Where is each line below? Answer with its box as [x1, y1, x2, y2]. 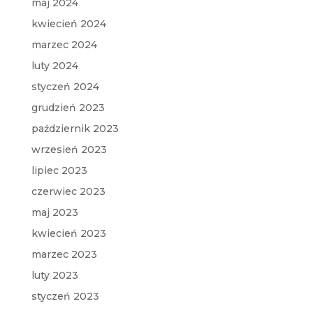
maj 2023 [31, 205, 78, 219]
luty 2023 [31, 268, 78, 282]
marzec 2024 [31, 38, 97, 51]
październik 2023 [31, 122, 119, 135]
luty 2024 [31, 59, 78, 72]
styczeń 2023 [31, 289, 99, 303]
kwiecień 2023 [31, 226, 106, 240]
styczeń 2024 [31, 80, 99, 93]
